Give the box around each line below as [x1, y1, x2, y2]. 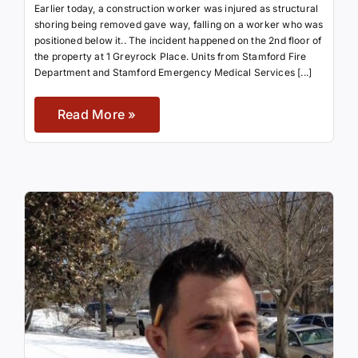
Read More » [57, 106, 137, 123]
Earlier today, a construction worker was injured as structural [34, 2, 319, 15]
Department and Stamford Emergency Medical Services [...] [34, 66, 312, 79]
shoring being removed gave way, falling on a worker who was [34, 18, 324, 31]
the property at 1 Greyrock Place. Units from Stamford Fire [34, 50, 307, 63]
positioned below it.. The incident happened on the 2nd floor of [34, 34, 322, 47]
